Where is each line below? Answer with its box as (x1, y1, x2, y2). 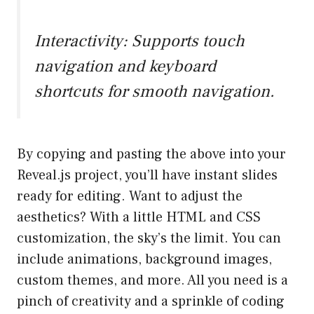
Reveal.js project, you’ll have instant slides (17, 166, 278, 185)
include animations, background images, (17, 250, 272, 269)
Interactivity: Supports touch (34, 30, 245, 53)
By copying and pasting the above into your (17, 145, 286, 164)
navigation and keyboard (34, 55, 216, 78)
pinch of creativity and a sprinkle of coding (17, 292, 285, 311)
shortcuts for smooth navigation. (34, 81, 275, 103)
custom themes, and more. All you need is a (17, 271, 288, 290)
